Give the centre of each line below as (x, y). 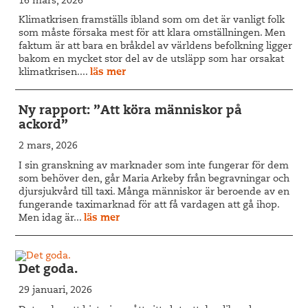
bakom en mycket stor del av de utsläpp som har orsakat (152, 60)
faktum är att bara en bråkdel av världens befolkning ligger (156, 47)
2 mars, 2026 (48, 147)
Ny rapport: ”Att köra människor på (131, 112)
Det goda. (48, 271)
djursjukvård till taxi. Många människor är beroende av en (154, 193)
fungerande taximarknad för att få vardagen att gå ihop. (149, 206)
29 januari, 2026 (56, 291)
